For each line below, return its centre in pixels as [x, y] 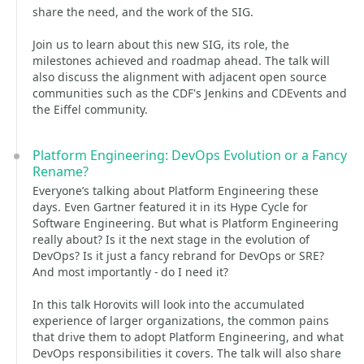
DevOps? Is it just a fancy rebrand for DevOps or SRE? [178, 256]
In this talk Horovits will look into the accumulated [169, 304]
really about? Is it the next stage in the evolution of [171, 239]
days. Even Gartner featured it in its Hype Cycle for [170, 207]
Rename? [61, 171]
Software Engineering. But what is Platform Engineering [186, 223]
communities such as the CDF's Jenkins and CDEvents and [190, 93]
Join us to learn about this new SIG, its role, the [161, 44]
